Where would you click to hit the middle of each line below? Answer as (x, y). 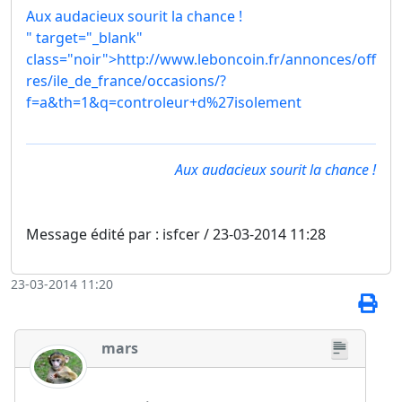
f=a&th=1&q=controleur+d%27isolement (164, 103)
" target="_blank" (84, 38)
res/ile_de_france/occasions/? (126, 81)
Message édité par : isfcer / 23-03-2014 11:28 (176, 234)
